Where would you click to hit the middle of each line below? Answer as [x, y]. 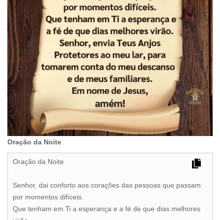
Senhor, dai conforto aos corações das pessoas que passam [107, 185]
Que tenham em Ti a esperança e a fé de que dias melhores [107, 209]
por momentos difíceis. [48, 197]
